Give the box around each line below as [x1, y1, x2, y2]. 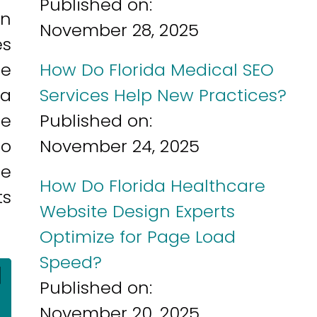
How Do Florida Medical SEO [40, 58, 274, 81]
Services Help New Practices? [40, 83, 287, 107]
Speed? [40, 250, 102, 274]
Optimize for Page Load [40, 225, 236, 248]
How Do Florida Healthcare [40, 174, 265, 197]
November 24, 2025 [40, 134, 200, 158]
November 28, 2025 [40, 18, 199, 42]
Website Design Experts [40, 200, 235, 223]
